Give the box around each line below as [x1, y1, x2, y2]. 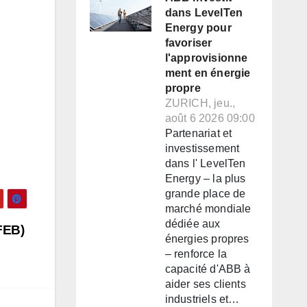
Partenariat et [164, 127, 232, 140]
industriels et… [164, 293, 240, 306]
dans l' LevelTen [164, 158, 246, 170]
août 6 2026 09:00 [164, 112, 255, 125]
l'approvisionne [164, 52, 248, 64]
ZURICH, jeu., [164, 97, 236, 110]
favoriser [164, 37, 212, 49]
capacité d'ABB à [164, 263, 251, 275]
